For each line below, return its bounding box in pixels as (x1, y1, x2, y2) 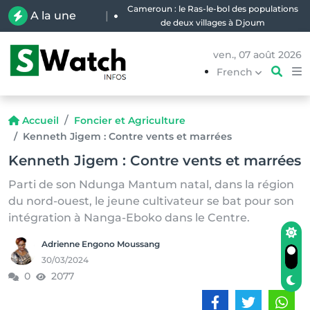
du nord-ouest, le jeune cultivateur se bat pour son (8, 194, 294, 208)
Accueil (21, 114, 59, 127)
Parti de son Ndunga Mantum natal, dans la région (8, 178, 294, 191)
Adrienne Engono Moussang (42, 239, 160, 249)
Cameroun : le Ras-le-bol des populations (127, 3, 298, 14)
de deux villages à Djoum (160, 17, 265, 28)
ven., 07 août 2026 (213, 48, 302, 61)
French (217, 66, 255, 78)
